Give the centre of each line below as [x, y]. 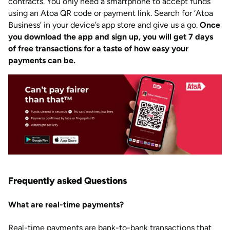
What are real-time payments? [66, 205]
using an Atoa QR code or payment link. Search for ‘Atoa [111, 13]
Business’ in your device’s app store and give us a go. [104, 25]
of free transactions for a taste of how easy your [98, 49]
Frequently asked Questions [68, 181]
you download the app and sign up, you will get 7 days [111, 37]
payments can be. [42, 60]
